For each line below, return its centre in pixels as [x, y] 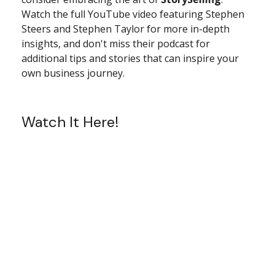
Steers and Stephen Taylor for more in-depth [126, 29]
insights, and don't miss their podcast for [116, 43]
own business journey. [73, 73]
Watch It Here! [72, 122]
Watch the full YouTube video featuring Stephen [133, 14]
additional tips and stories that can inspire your [130, 58]
